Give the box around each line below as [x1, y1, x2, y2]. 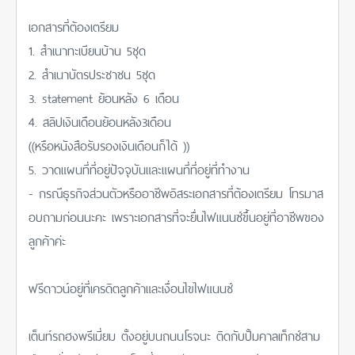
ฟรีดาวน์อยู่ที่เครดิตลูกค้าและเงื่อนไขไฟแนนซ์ [29, 276, 233, 298]
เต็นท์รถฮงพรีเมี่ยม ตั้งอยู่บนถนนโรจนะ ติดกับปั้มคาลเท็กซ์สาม [29, 323, 320, 345]
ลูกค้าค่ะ [29, 228, 66, 250]
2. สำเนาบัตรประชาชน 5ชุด [29, 62, 155, 84]
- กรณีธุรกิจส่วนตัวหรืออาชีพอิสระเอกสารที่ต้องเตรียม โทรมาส [29, 181, 323, 203]
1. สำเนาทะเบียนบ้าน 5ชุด [29, 38, 146, 60]
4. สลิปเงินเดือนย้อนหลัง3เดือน [29, 109, 171, 132]
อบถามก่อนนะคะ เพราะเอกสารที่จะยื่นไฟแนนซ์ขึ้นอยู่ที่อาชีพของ [29, 204, 324, 227]
